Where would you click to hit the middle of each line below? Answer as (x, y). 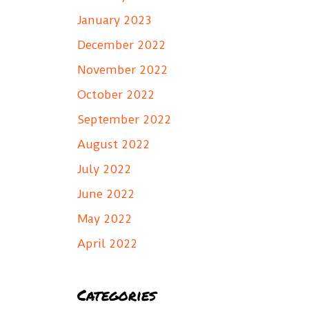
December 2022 (121, 44)
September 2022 (124, 119)
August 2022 (113, 144)
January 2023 (114, 20)
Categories (117, 295)
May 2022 (104, 218)
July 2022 (104, 169)
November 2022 (122, 69)
